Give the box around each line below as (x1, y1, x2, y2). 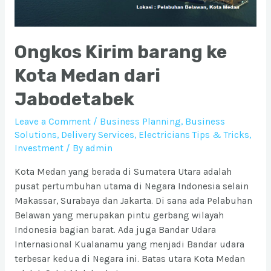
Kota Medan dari (14, 65, 160, 87)
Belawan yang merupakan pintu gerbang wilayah (14, 209, 224, 221)
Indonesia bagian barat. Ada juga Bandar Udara (14, 224, 216, 235)
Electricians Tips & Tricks (138, 129, 249, 141)
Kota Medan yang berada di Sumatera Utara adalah (14, 166, 232, 177)
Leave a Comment (14, 116, 91, 128)
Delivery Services (60, 129, 134, 141)
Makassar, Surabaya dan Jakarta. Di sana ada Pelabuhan (14, 195, 252, 206)
